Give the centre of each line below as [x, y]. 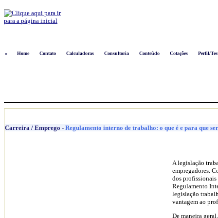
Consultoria [117, 53]
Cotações [179, 53]
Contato [48, 53]
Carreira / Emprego [33, 128]
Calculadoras [80, 53]
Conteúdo [150, 53]
